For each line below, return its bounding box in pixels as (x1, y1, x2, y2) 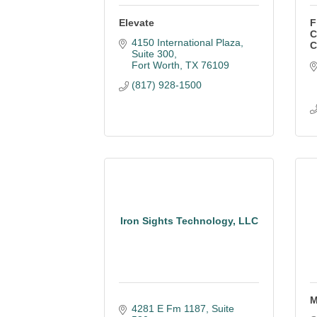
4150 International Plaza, (131, 37, 243, 48)
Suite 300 (131, 48, 174, 59)
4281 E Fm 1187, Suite (131, 303, 234, 314)
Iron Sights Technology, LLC (120, 214, 258, 226)
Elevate (119, 17, 154, 28)
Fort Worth (131, 59, 180, 71)
